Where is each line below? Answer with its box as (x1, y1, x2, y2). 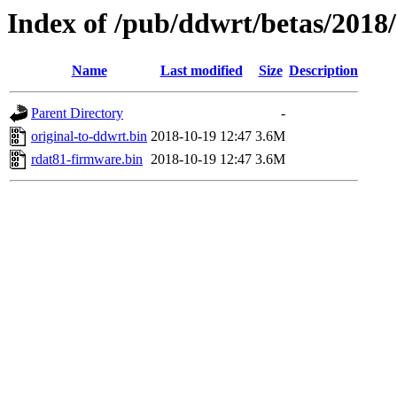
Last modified (160, 63, 243, 79)
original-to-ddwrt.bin (31, 128, 147, 144)
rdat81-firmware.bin (31, 152, 143, 167)
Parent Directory (31, 105, 123, 121)
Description (289, 63, 358, 79)
